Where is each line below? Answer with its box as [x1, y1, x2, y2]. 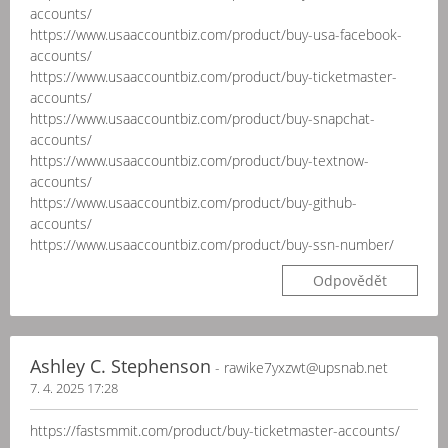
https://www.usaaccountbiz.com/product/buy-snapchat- [30, 109, 375, 128]
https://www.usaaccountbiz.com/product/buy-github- [30, 193, 357, 212]
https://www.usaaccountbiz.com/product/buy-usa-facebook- [30, 25, 402, 44]
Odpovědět [313, 271, 387, 290]
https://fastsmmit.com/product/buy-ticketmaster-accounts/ [30, 421, 400, 440]
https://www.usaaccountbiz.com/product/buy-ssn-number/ [30, 235, 394, 254]
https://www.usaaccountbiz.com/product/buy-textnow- [30, 151, 369, 170]
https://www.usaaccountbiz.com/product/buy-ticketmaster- [30, 67, 397, 86]
